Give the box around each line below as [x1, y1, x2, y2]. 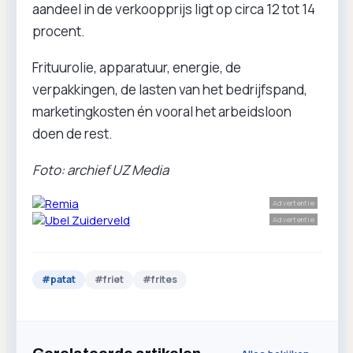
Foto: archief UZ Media [32, 161, 169, 179]
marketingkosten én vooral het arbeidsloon [32, 102, 292, 121]
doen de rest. [32, 124, 113, 143]
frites [151, 273, 177, 286]
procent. [32, 22, 85, 40]
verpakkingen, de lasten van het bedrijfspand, [32, 80, 307, 98]
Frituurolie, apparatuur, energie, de [32, 58, 241, 76]
